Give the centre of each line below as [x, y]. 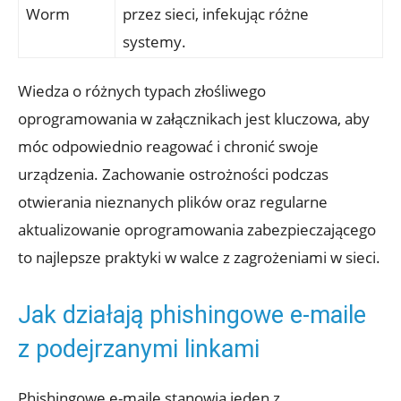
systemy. [154, 42]
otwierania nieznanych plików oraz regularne [173, 202]
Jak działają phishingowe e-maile [192, 316]
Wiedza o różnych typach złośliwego [142, 91]
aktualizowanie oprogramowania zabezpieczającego [197, 230]
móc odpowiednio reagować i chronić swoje [168, 147]
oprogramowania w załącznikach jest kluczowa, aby [194, 119]
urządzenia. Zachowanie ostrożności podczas [173, 175]
